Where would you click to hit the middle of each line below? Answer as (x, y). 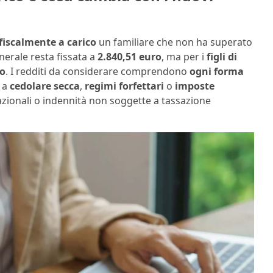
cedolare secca (45, 86)
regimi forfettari (124, 86)
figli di (222, 56)
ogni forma (217, 71)
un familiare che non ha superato (174, 42)
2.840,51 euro (129, 56)
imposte (195, 86)
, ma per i (184, 56)
